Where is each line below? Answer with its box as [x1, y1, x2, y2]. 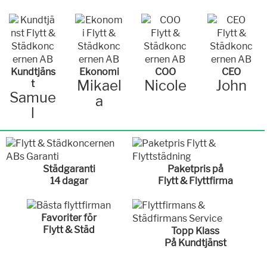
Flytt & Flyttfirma [157, 175, 233, 187]
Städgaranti [42, 163, 95, 175]
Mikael [76, 77, 122, 94]
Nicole [144, 77, 187, 94]
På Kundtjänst [164, 237, 226, 249]
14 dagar [49, 175, 88, 187]
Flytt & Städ [43, 224, 95, 235]
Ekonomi [79, 66, 119, 77]
